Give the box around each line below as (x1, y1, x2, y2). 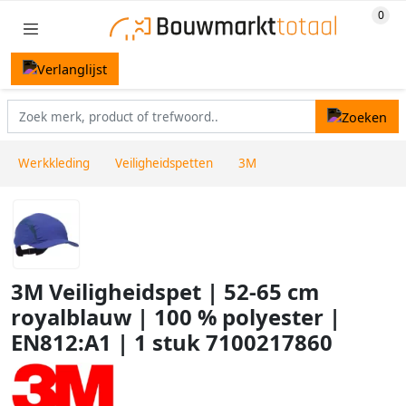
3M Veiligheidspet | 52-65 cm (11, 277, 319, 307)
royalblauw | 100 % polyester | (11, 303, 341, 333)
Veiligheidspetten (115, 155, 213, 172)
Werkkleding (18, 155, 90, 172)
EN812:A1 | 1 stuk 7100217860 (11, 328, 333, 358)
